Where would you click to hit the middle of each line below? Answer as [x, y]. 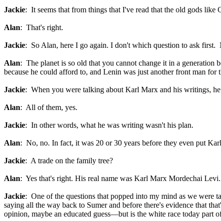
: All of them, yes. [49, 107]
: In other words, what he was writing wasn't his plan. [109, 125]
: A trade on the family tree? [69, 161]
